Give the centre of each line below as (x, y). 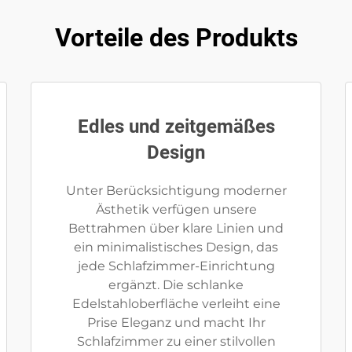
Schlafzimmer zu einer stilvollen (176, 341)
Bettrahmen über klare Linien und (176, 228)
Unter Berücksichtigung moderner (176, 191)
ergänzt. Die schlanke (176, 285)
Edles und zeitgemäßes (176, 126)
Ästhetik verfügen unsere (176, 209)
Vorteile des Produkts (176, 38)
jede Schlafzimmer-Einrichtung (176, 266)
